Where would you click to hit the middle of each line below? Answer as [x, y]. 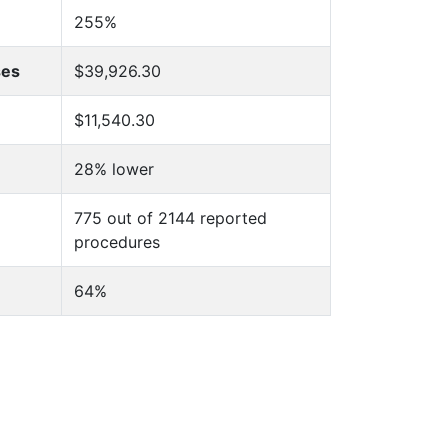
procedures [117, 242]
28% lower [114, 169]
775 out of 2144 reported [170, 218]
